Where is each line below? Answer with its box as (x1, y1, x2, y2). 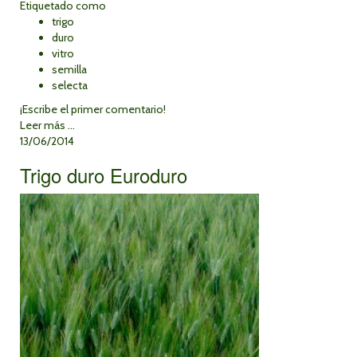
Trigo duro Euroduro (20, 161, 187, 189)
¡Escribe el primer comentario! (20, 102, 166, 116)
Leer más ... (20, 118, 75, 132)
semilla (52, 62, 87, 76)
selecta (52, 78, 88, 92)
